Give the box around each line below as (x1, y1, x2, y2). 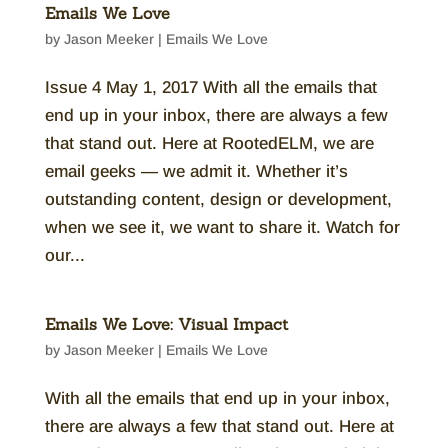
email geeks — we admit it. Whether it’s (44, 162, 348, 181)
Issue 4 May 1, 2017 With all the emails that (44, 78, 377, 97)
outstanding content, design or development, (44, 190, 392, 209)
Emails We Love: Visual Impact (44, 314, 288, 334)
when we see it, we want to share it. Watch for (44, 218, 400, 237)
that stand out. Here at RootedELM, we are (44, 134, 374, 153)
